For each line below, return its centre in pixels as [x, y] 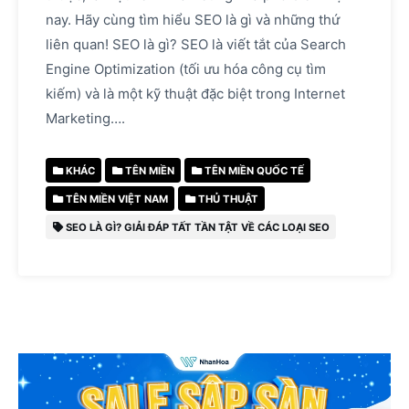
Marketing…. [85, 118]
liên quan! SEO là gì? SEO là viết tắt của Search [196, 44]
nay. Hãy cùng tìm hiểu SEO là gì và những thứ [193, 20]
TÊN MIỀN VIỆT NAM [115, 199]
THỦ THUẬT [226, 199]
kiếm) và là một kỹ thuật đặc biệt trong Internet [195, 94]
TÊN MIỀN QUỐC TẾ [252, 170]
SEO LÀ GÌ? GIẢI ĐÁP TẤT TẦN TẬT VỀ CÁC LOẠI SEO [196, 227]
